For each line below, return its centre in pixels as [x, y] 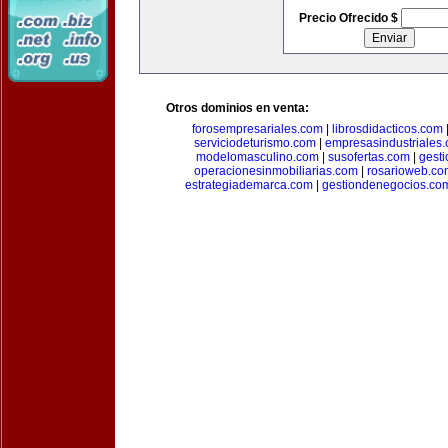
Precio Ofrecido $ [349, 18]
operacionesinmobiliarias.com [276, 171]
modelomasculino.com [257, 157]
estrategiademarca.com [248, 185]
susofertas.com [369, 157]
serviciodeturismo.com [255, 143]
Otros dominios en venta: [237, 108]
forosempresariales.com [257, 129]
